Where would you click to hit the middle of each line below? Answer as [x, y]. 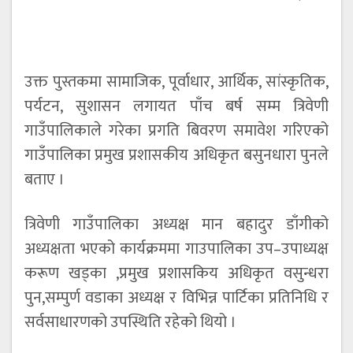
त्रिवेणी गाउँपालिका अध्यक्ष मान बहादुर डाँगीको [176, 225]
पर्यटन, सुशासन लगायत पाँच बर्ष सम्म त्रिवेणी [176, 107]
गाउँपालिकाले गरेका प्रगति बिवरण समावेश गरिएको [176, 131]
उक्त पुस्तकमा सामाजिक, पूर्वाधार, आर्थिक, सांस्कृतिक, [176, 82]
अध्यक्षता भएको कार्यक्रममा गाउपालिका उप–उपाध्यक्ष [176, 249]
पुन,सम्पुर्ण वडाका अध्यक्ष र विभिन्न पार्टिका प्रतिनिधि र [176, 298]
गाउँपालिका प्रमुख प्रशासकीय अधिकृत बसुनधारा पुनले [176, 156]
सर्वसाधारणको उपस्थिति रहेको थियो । [130, 323]
